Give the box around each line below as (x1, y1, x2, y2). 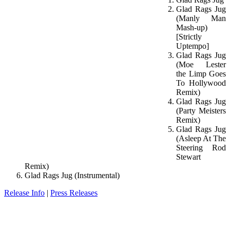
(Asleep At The (176, 134, 226, 143)
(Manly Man (176, 14, 226, 23)
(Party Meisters (176, 106, 226, 116)
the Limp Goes (176, 69, 226, 79)
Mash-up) (176, 23, 207, 32)
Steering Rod (176, 143, 226, 152)
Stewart (176, 152, 201, 162)
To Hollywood (176, 79, 226, 88)
